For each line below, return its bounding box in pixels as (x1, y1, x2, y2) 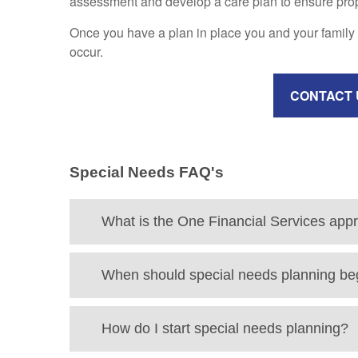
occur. (70, 42, 103, 61)
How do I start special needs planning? (101, 320, 348, 336)
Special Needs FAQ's (70, 164, 224, 181)
